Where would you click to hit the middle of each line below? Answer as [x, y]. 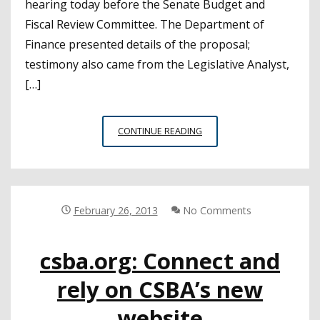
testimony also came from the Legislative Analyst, [157, 64]
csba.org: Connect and [160, 260]
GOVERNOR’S [229, 193]
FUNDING [221, 209]
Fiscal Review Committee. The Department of [145, 24]
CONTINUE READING [160, 131]
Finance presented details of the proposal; [137, 44]
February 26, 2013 [115, 210]
